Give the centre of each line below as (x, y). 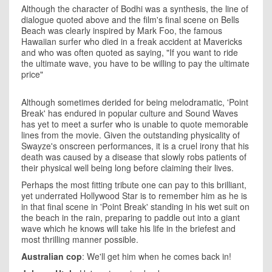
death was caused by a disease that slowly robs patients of (134, 156)
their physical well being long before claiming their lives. (127, 167)
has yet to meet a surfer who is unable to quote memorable (135, 124)
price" (32, 74)
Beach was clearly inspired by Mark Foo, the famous (122, 30)
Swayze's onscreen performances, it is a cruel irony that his (135, 145)
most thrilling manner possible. (80, 239)
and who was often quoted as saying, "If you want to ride (130, 52)
